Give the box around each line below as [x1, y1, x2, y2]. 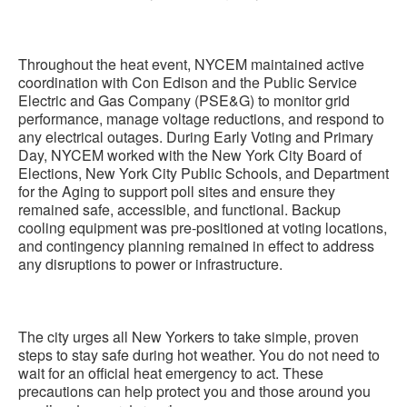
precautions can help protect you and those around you [18, 381, 371, 402]
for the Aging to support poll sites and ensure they [18, 181, 335, 202]
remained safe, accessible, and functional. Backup [18, 199, 341, 220]
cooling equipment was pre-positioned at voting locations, [18, 217, 387, 238]
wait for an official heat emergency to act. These [18, 362, 323, 383]
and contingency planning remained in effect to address [18, 235, 374, 256]
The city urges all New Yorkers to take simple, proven [18, 326, 359, 347]
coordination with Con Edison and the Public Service [18, 72, 357, 93]
